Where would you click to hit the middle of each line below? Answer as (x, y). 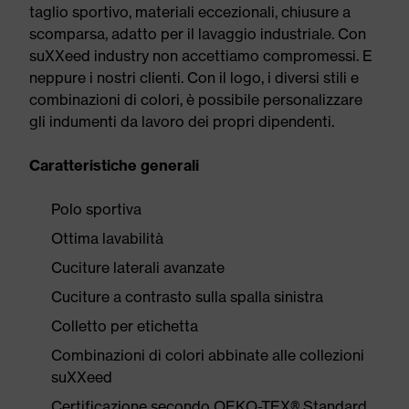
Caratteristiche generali (114, 165)
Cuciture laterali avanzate (138, 267)
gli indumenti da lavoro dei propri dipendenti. (182, 121)
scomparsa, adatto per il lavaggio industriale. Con (198, 34)
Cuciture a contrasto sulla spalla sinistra (187, 297)
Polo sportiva (96, 209)
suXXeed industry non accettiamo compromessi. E (201, 56)
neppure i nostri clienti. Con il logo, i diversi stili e (194, 78)
